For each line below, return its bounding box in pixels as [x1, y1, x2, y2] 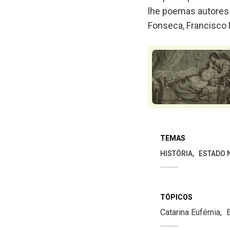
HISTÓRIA [160, 149, 193, 158]
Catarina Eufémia [160, 207, 220, 217]
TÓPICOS [160, 193, 193, 201]
